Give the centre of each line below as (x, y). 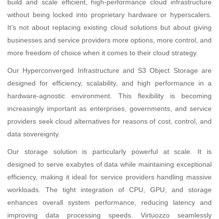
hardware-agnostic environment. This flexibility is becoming (109, 96)
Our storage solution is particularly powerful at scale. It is (109, 152)
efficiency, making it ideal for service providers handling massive (109, 177)
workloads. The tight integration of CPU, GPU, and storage (109, 190)
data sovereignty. (34, 134)
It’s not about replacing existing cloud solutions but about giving (109, 28)
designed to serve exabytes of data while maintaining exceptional (109, 164)
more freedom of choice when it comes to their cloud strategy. (103, 53)
